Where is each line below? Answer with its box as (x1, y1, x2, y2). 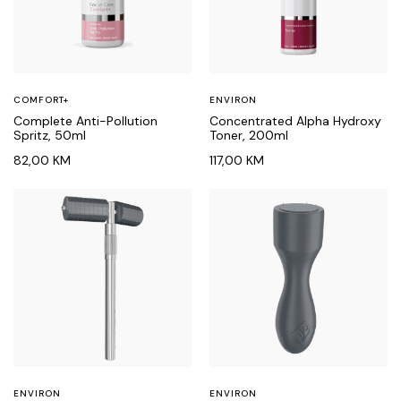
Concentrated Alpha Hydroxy (209, 113, 381, 129)
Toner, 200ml (209, 127, 288, 143)
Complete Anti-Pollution (13, 113, 158, 129)
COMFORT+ (13, 94, 69, 106)
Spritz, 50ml (13, 127, 86, 143)
